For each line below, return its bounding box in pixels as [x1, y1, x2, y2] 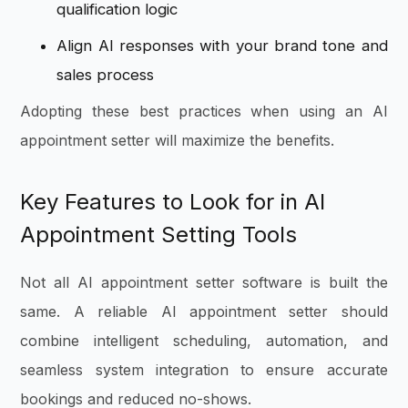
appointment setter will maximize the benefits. [20, 130, 340, 149]
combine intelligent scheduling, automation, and [20, 331, 388, 350]
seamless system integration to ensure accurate [20, 360, 388, 379]
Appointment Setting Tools [20, 220, 298, 248]
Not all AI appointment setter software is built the [20, 272, 388, 291]
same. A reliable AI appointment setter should [20, 301, 388, 321]
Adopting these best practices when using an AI [20, 101, 388, 120]
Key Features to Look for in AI [20, 188, 326, 215]
